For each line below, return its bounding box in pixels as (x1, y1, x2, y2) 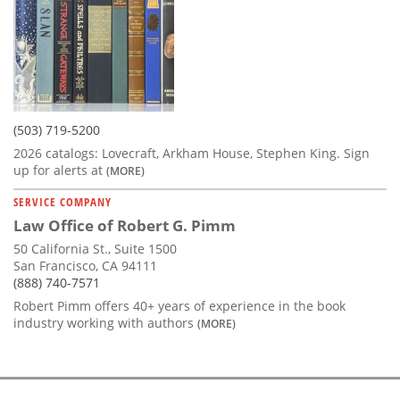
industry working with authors (13, 313, 197, 331)
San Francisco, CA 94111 (13, 256, 157, 274)
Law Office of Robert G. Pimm (13, 214, 236, 236)
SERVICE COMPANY (13, 193, 112, 210)
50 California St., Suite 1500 (13, 239, 177, 257)
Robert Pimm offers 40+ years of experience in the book (13, 296, 346, 314)
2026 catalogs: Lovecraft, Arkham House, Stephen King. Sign (13, 144, 370, 162)
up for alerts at (13, 161, 106, 179)
